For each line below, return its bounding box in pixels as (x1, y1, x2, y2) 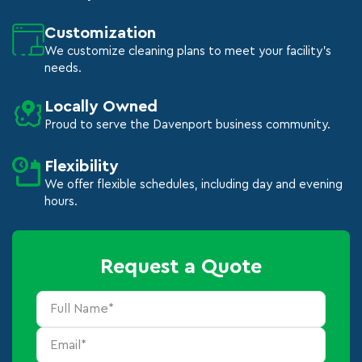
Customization (44, 25, 156, 41)
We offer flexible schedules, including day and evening (44, 179, 343, 191)
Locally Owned (44, 99, 158, 115)
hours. (44, 196, 78, 208)
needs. (44, 62, 82, 74)
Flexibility (44, 158, 118, 175)
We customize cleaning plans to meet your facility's (44, 45, 331, 57)
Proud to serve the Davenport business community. (44, 119, 330, 131)
